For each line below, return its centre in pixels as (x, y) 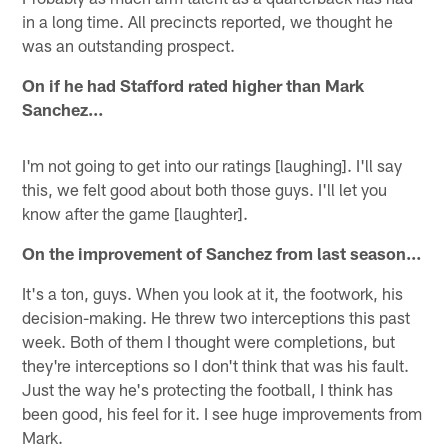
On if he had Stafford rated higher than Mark (193, 84)
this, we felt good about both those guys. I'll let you (205, 188)
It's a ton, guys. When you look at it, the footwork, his (213, 292)
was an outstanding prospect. (129, 44)
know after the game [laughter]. (135, 212)
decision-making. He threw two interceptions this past (216, 316)
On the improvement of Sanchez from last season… (222, 252)
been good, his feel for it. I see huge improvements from (222, 412)
